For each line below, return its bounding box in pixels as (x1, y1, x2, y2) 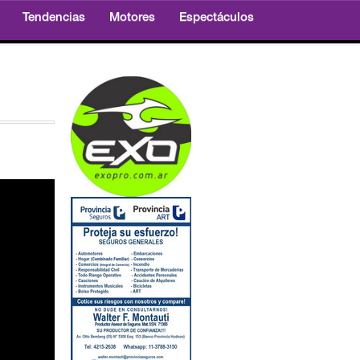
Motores (109, 12, 155, 24)
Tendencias (22, 12, 85, 24)
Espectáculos (179, 12, 254, 24)
